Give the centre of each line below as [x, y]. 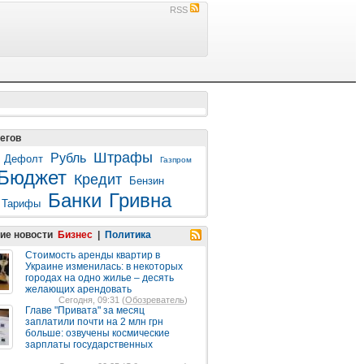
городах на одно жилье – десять [100, 278]
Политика [128, 235]
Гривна [140, 200]
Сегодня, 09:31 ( [92, 300]
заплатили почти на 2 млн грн [94, 322]
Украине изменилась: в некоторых [104, 266]
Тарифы [21, 204]
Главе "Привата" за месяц [85, 310]
